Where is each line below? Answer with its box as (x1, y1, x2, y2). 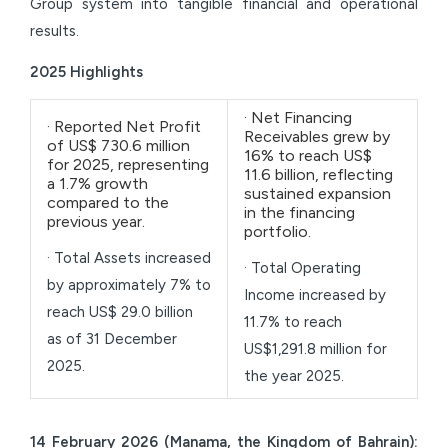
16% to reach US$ (244, 146, 372, 166)
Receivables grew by (244, 127, 390, 147)
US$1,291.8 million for (244, 339, 387, 358)
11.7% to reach (244, 312, 342, 331)
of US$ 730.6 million (47, 136, 190, 156)
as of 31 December (47, 329, 177, 348)
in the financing (244, 203, 355, 223)
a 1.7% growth (47, 174, 148, 194)
